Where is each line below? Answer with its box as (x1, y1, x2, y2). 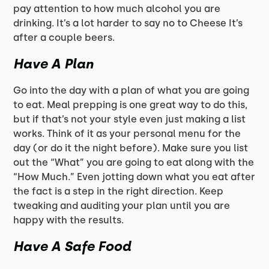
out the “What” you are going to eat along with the (13, 156, 255, 168)
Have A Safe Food (13, 238, 131, 255)
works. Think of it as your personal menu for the (13, 127, 241, 139)
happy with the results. (13, 214, 124, 226)
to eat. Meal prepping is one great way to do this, (13, 98, 248, 110)
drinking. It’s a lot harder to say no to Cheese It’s (13, 17, 243, 29)
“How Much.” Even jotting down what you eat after (13, 171, 256, 183)
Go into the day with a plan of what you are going (13, 84, 250, 96)
